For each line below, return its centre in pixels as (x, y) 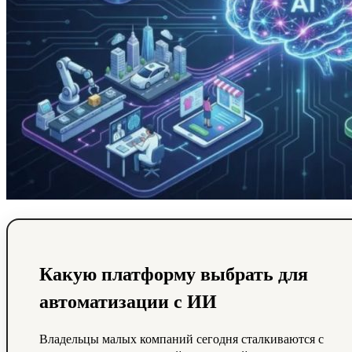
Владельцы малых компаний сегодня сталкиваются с (181, 338)
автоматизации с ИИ (128, 300)
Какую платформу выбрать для (174, 273)
